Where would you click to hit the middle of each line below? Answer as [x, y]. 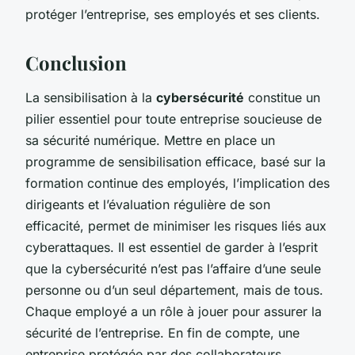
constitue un [282, 97]
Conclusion [76, 62]
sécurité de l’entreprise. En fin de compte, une [162, 332]
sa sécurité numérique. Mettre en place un [150, 140]
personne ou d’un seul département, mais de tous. [174, 290]
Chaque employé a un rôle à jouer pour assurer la [174, 311]
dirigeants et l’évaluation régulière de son [148, 204]
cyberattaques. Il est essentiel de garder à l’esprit [172, 247]
